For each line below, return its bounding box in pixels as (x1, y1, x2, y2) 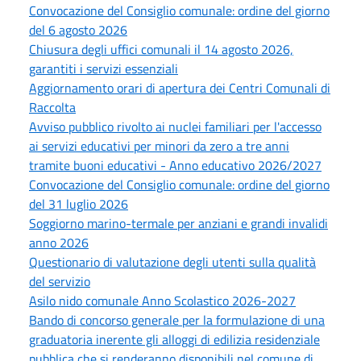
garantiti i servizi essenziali (29, 58, 178, 78)
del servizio (29, 271, 90, 291)
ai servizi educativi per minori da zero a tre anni (29, 135, 289, 156)
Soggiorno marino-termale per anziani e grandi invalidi (29, 213, 328, 233)
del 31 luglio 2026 (29, 193, 128, 214)
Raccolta (29, 97, 76, 117)
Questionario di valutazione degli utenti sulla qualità (29, 251, 316, 272)
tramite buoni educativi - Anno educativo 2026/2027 (29, 155, 322, 175)
